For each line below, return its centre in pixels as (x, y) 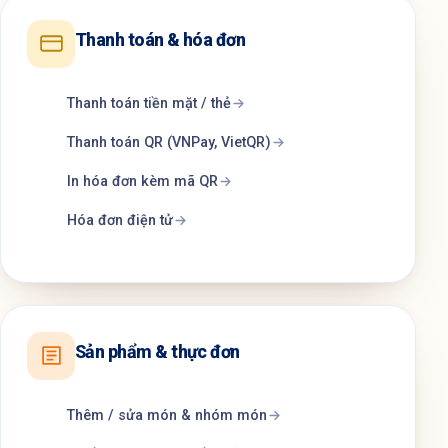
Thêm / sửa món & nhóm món (167, 415)
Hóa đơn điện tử (120, 220)
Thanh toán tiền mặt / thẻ (149, 103)
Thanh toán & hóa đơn (160, 39)
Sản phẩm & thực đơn (157, 351)
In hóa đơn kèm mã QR (142, 181)
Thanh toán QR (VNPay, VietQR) (169, 142)
